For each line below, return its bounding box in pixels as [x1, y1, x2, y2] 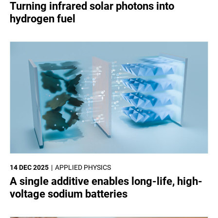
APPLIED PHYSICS [55, 163, 111, 171]
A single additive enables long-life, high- [10, 175, 202, 187]
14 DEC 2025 [10, 163, 49, 171]
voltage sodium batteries [10, 187, 127, 200]
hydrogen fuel [10, 13, 75, 25]
